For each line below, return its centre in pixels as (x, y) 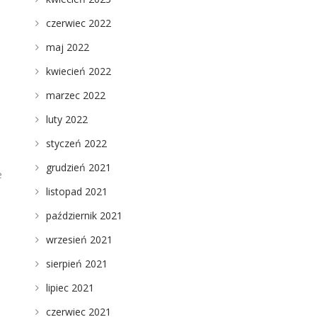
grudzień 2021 (78, 167)
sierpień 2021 (76, 264)
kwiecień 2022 (78, 71)
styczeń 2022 (76, 143)
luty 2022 (67, 119)
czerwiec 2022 (78, 23)
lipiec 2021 (70, 288)
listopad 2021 (76, 191)
